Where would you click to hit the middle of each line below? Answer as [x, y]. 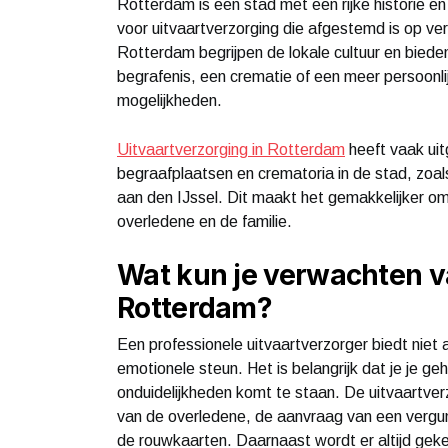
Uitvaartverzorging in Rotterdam [231, 149]
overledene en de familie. [204, 221]
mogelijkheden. [169, 100]
